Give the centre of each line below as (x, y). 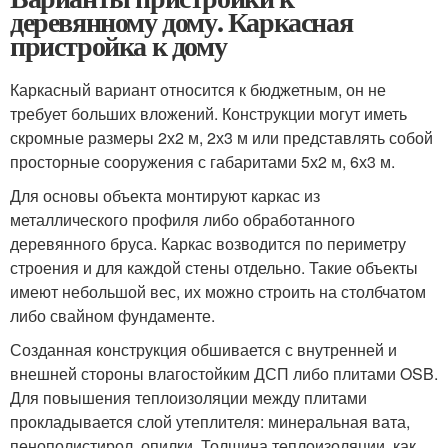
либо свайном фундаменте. (112, 315)
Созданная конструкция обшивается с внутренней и (203, 349)
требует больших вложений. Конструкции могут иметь (208, 113)
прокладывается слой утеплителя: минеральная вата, (210, 421)
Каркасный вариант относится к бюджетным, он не (198, 89)
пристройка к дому (118, 45)
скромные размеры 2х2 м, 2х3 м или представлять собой (221, 137)
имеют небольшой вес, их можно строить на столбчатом (218, 291)
